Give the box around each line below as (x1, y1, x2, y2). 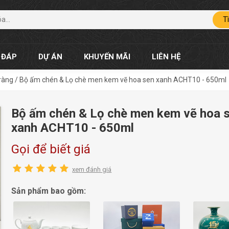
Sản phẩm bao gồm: (11, 186, 86, 196)
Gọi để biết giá (11, 142, 91, 156)
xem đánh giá (72, 165, 112, 173)
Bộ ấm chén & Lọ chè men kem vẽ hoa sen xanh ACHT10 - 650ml (19, 75, 226, 84)
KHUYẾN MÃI (84, 52, 130, 61)
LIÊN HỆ (152, 52, 180, 61)
